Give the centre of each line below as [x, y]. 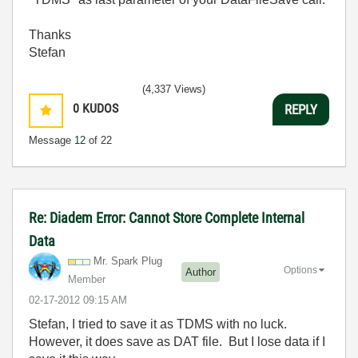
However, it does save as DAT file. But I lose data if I [177, 342]
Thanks [50, 35]
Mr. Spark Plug [128, 261]
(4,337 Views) [174, 89]
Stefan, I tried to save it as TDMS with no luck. [159, 324]
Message [52, 140]
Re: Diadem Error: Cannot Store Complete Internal [167, 218]
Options [300, 270]
